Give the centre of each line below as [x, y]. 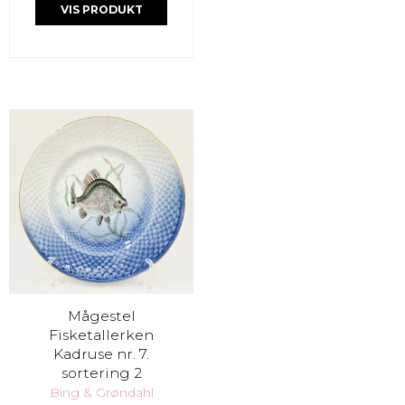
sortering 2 [101, 372]
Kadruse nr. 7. [101, 353]
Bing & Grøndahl [101, 393]
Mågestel [101, 316]
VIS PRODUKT [101, 10]
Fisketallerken [101, 334]
